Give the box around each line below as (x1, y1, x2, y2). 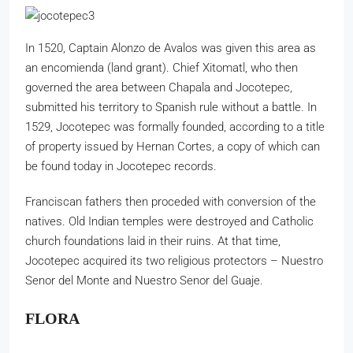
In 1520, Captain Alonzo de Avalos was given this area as (25, 41, 316, 55)
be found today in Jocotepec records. (25, 159, 217, 173)
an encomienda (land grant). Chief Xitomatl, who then (25, 61, 298, 75)
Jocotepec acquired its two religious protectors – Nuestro (25, 254, 323, 268)
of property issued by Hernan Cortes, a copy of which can (25, 139, 320, 154)
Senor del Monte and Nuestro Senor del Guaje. (25, 273, 263, 288)
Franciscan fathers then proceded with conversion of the (25, 195, 316, 209)
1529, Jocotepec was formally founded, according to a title (25, 120, 325, 134)
